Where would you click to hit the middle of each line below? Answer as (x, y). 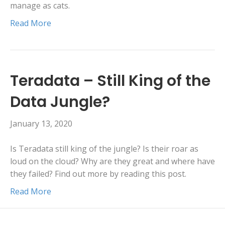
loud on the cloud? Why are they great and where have (113, 161)
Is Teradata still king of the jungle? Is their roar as (104, 149)
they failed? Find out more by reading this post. (98, 174)
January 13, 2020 (41, 124)
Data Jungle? (60, 102)
